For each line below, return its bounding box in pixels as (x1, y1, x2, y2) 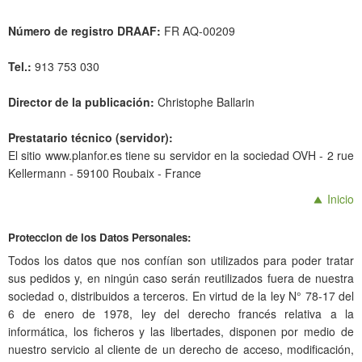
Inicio (324, 191, 354, 207)
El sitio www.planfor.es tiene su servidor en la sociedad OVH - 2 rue (8, 147, 354, 163)
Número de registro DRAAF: (8, 23, 161, 39)
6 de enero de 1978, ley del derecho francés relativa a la (8, 305, 354, 322)
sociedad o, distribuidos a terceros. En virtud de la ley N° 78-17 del (8, 288, 354, 304)
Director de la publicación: (8, 94, 154, 110)
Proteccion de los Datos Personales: (8, 229, 191, 245)
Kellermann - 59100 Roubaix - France (8, 165, 201, 181)
